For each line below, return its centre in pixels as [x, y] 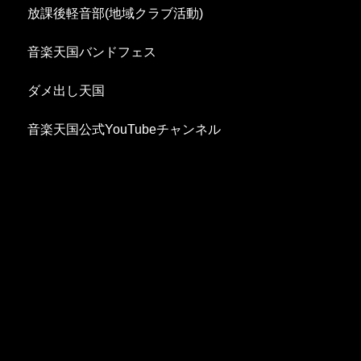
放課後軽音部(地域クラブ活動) [116, 13]
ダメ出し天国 [66, 91]
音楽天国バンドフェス [92, 52]
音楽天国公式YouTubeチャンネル [124, 129]
